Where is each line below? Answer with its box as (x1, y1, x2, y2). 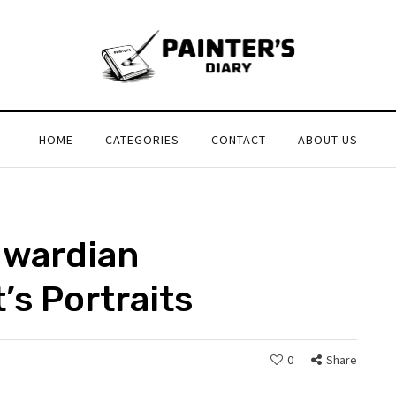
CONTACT (210, 132, 266, 148)
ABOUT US (297, 132, 358, 148)
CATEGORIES (104, 132, 179, 148)
